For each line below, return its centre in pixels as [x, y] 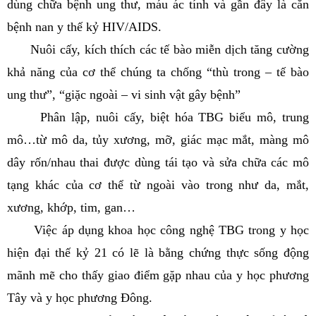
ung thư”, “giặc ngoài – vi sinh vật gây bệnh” [124, 95]
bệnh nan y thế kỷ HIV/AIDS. [84, 27]
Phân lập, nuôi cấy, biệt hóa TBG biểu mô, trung [158, 117]
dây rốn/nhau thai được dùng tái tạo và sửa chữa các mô [158, 162]
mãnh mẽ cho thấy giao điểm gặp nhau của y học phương [158, 275]
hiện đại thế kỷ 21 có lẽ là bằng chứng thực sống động [158, 253]
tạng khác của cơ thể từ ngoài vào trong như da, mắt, [158, 185]
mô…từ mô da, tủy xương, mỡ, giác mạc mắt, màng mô [158, 140]
